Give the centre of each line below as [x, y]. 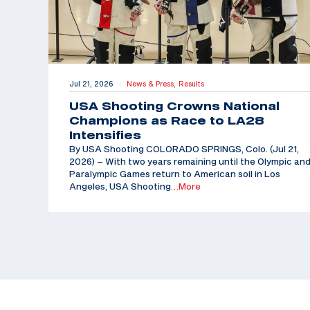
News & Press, [153, 84]
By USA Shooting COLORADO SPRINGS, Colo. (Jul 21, [184, 149]
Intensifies [105, 135]
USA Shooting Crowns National [174, 106]
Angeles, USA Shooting [120, 186]
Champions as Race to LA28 [167, 121]
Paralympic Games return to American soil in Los [175, 174]
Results [191, 84]
